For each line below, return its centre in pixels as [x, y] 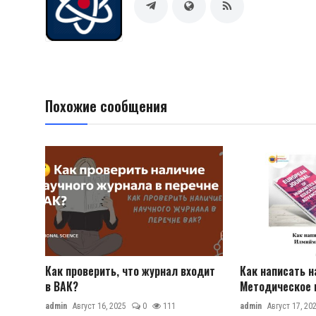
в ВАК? [62, 286]
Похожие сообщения [106, 106]
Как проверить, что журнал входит [130, 271]
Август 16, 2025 [99, 306]
